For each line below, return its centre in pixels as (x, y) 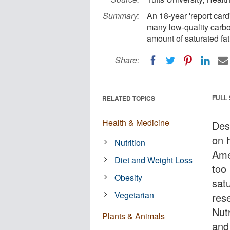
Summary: (121, 16)
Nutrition (130, 142)
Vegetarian (135, 195)
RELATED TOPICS (129, 98)
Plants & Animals (133, 216)
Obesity (129, 177)
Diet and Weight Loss (154, 160)
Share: (127, 60)
